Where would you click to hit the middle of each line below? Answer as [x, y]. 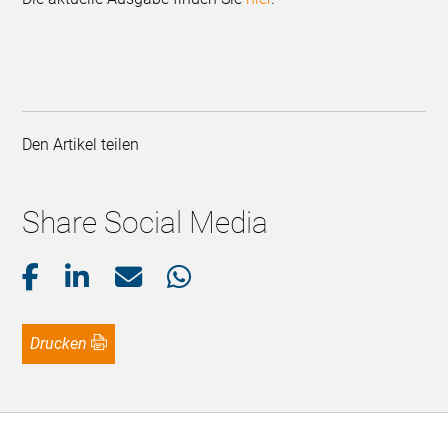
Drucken [64, 344]
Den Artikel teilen [85, 145]
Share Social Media [145, 223]
